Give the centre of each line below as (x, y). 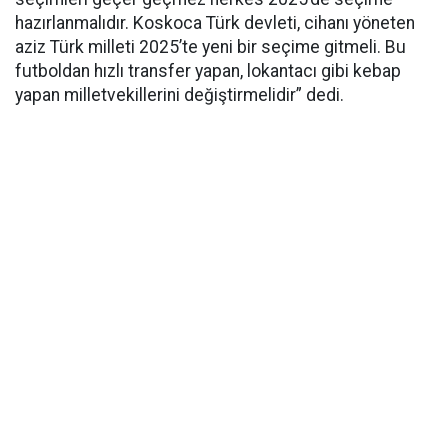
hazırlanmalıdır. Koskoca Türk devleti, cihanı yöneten (215, 23)
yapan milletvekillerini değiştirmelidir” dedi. (179, 95)
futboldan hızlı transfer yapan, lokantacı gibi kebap (208, 71)
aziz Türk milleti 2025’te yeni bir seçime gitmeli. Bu (210, 47)
